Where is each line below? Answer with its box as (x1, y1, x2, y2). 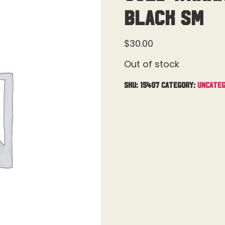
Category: (161, 80, 197, 88)
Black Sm (124, 7, 204, 27)
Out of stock (124, 58, 179, 71)
